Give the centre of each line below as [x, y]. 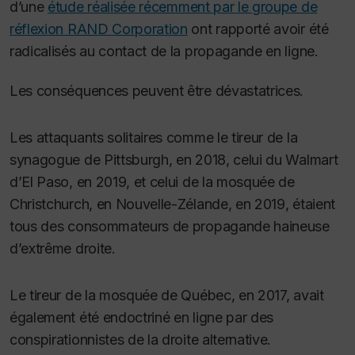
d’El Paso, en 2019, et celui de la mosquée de [152, 182]
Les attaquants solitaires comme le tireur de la [154, 138]
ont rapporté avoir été [258, 29]
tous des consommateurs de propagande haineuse [170, 227]
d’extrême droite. [65, 249]
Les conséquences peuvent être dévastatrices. [158, 91]
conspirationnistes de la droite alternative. [141, 340]
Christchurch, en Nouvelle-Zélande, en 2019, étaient [172, 204]
